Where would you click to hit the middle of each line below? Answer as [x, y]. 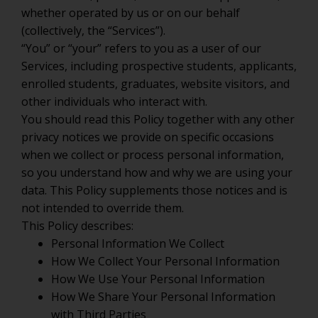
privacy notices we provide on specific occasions [148, 137]
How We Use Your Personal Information [158, 279]
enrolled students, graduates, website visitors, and [155, 84]
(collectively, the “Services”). [93, 31]
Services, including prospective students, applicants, [159, 66]
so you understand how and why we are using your [157, 172]
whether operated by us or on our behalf [131, 13]
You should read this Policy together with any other [158, 119]
